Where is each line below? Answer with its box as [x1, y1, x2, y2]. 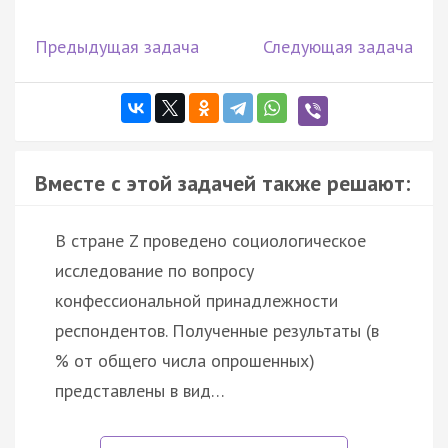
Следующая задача [263, 34, 413, 58]
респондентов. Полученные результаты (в [55, 318, 379, 342]
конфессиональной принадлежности [55, 288, 338, 312]
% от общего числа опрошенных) [55, 348, 315, 372]
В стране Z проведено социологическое [55, 228, 366, 252]
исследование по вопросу [55, 258, 254, 282]
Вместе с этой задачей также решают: [35, 168, 410, 197]
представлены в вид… [55, 378, 225, 402]
